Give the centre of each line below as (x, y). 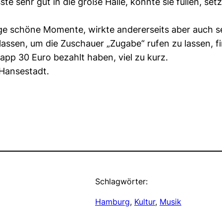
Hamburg (112, 202)
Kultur (145, 202)
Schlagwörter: (121, 182)
